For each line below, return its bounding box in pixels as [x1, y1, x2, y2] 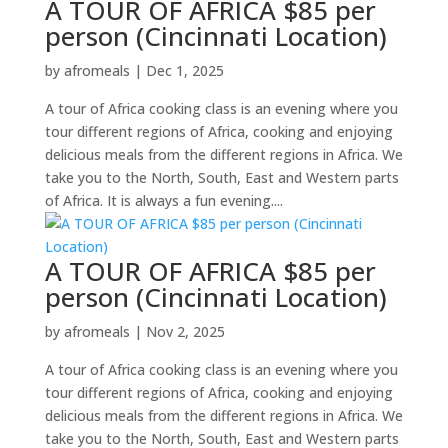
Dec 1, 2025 [145, 61, 224, 80]
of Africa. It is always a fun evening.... [44, 191, 283, 210]
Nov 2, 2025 [145, 322, 225, 341]
